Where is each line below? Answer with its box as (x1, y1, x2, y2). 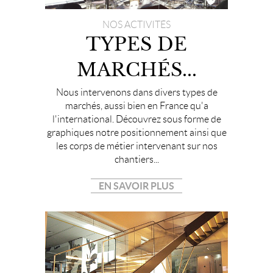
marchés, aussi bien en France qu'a (65, 101, 208, 112)
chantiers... (114, 154, 159, 165)
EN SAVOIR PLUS (99, 180, 174, 192)
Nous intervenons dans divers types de (55, 87, 218, 98)
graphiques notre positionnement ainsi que (46, 127, 227, 138)
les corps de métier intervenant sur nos (55, 141, 218, 152)
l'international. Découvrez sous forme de (52, 114, 221, 125)
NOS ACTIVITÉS (102, 19, 171, 30)
